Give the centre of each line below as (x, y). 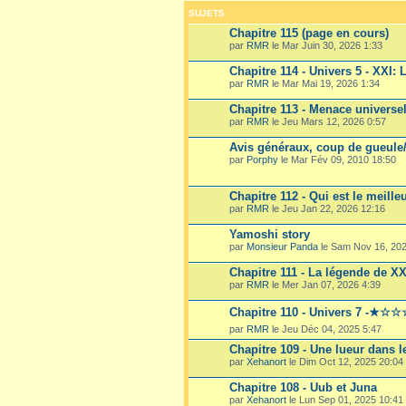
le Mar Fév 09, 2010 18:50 (337, 159)
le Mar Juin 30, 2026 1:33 (326, 45)
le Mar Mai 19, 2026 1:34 (324, 83)
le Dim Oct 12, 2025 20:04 (345, 361)
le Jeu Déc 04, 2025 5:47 (325, 329)
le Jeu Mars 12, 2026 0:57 (328, 121)
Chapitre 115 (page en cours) (309, 33)
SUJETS (207, 13)
